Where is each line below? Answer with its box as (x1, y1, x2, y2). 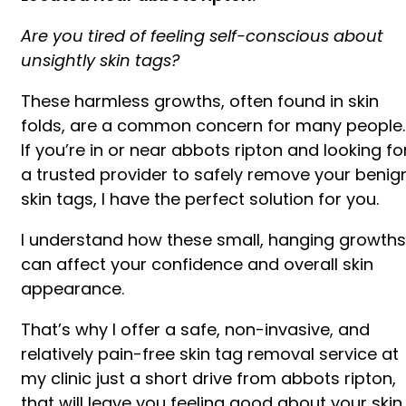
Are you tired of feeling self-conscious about (21, 24, 383, 47)
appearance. (21, 276, 124, 300)
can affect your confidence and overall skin (21, 252, 373, 275)
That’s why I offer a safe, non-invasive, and (21, 317, 370, 341)
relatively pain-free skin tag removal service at (21, 342, 399, 365)
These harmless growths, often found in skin (21, 89, 379, 112)
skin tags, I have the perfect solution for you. (21, 187, 383, 210)
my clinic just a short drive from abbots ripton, (21, 366, 396, 390)
